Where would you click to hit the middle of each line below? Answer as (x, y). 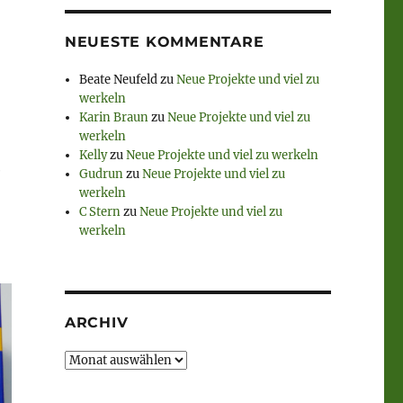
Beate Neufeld (119, 80)
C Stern (100, 212)
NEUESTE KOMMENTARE (164, 42)
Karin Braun (114, 118)
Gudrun (102, 175)
